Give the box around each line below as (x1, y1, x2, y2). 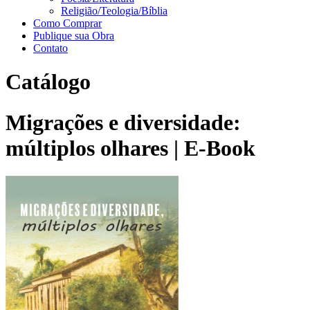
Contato (33, 42, 68, 54)
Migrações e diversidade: (6, 109, 241, 135)
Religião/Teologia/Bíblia (61, 5, 167, 17)
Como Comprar (33, 17, 102, 29)
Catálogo (6, 69, 91, 95)
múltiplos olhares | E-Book (6, 135, 255, 161)
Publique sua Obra (33, 30, 114, 42)
